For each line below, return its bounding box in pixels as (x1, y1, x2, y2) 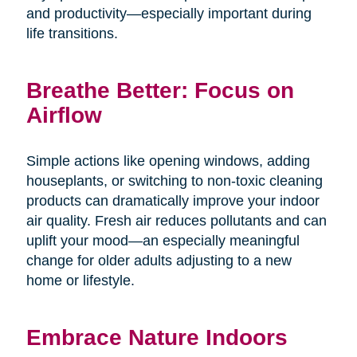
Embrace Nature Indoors (25, 324, 288, 351)
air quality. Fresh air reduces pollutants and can (25, 213, 327, 229)
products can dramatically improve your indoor (25, 193, 320, 210)
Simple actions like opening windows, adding (25, 153, 310, 170)
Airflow (25, 102, 102, 128)
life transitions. (25, 25, 118, 42)
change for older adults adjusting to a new (25, 253, 292, 269)
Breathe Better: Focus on (25, 77, 294, 104)
